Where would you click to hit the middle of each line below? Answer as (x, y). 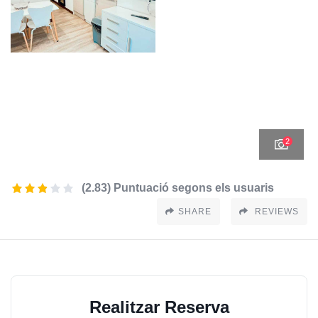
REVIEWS (275, 211)
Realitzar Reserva (159, 307)
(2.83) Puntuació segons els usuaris (178, 187)
